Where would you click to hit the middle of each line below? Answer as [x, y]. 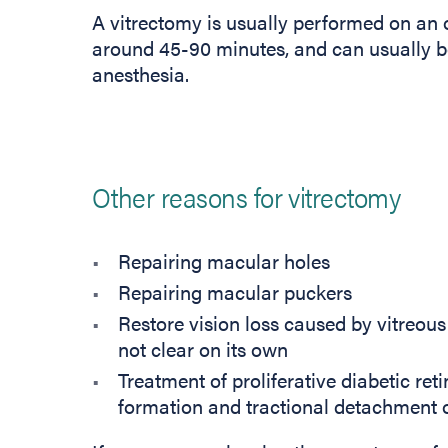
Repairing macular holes [223, 261]
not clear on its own [202, 349]
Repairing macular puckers [234, 292]
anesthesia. [140, 74]
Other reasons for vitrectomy [246, 196]
